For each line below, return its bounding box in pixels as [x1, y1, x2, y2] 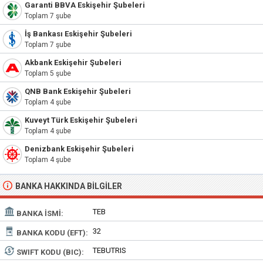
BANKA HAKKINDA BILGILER [15, 181, 122, 191]
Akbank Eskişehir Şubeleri [25, 58, 122, 67]
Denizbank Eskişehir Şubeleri [25, 144, 134, 153]
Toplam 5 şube [25, 69, 71, 77]
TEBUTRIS [93, 246, 126, 255]
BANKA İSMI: [16, 209, 63, 218]
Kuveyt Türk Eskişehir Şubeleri [25, 116, 137, 124]
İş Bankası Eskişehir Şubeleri [25, 29, 132, 38]
